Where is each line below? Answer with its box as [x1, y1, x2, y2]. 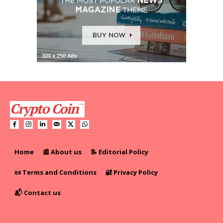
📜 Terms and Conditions [14, 168, 97, 177]
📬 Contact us [14, 188, 61, 198]
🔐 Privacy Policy [106, 168, 158, 177]
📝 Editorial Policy [91, 147, 148, 157]
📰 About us [43, 147, 82, 157]
